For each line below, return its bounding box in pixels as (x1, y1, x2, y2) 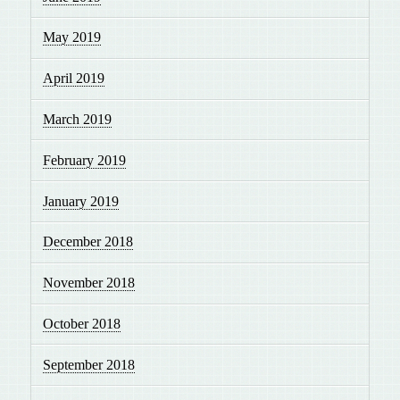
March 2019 (43, 111, 112, 127)
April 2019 (43, 71, 105, 87)
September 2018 (43, 356, 136, 372)
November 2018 (43, 275, 136, 291)
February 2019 (43, 152, 127, 168)
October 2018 (43, 315, 121, 331)
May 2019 (43, 29, 102, 46)
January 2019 (43, 193, 120, 209)
